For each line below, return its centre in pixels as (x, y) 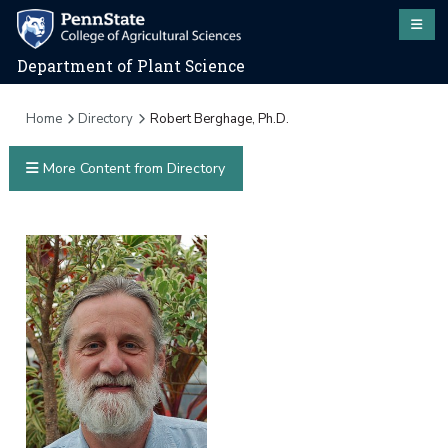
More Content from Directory (131, 169)
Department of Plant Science (131, 66)
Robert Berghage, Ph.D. (219, 118)
